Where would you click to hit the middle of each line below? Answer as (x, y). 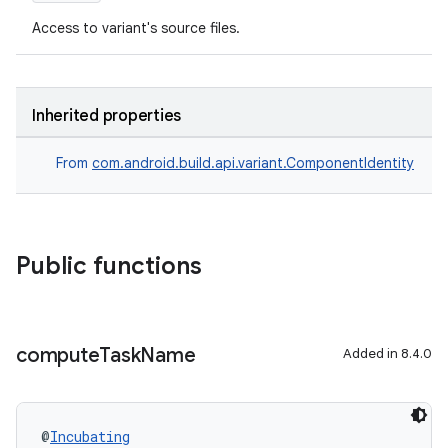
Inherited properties (106, 116)
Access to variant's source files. (136, 28)
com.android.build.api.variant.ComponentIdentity (253, 163)
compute (58, 355)
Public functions (109, 266)
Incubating (90, 436)
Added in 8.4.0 (387, 353)
